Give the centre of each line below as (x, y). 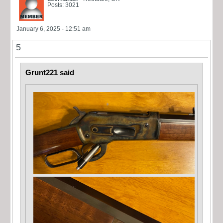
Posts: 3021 (63, 5)
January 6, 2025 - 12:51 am (54, 29)
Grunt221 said (50, 72)
